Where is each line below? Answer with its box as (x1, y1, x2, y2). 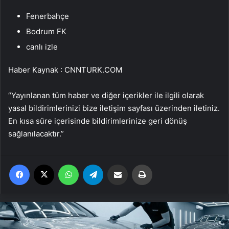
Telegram (103, 160, 132, 169)
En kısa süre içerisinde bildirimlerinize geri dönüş (8, 116, 187, 126)
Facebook (29, 160, 60, 169)
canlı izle (26, 42, 58, 52)
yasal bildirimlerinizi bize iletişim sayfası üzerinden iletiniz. (8, 103, 220, 113)
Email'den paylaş (127, 160, 147, 169)
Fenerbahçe (26, 11, 69, 21)
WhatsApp (78, 160, 111, 169)
